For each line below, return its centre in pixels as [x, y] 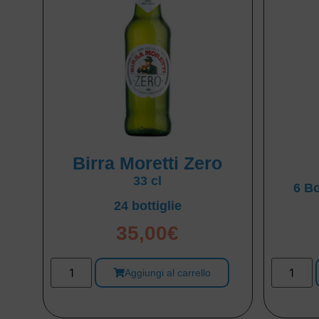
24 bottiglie [147, 205]
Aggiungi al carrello [168, 272]
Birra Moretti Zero [148, 163]
